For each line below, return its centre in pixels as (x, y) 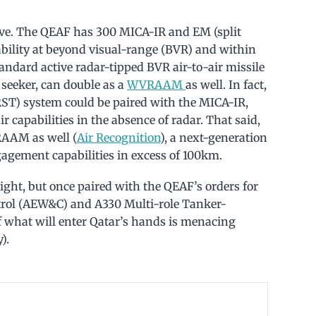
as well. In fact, (226, 84)
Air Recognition (119, 137)
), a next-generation (214, 137)
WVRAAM (156, 84)
